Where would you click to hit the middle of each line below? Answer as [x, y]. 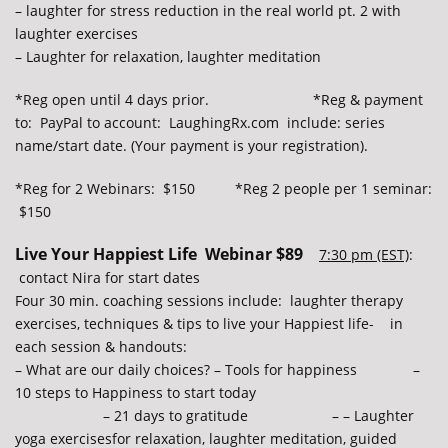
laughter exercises [76, 34]
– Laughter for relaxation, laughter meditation [168, 57]
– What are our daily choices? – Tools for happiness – [217, 370]
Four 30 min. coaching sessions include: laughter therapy [209, 301]
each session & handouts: [101, 347]
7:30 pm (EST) [364, 255]
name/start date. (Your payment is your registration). [191, 146]
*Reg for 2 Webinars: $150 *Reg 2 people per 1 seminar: [223, 189]
